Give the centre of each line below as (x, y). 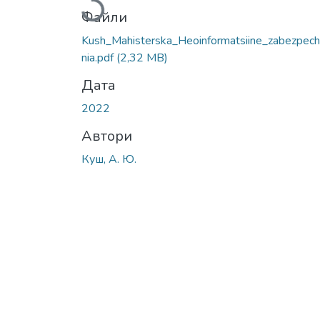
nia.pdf (99, 57)
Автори (107, 136)
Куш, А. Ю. (109, 159)
